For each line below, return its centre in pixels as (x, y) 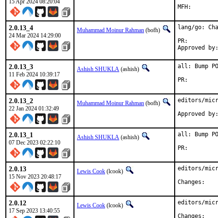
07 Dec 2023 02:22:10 (35, 143)
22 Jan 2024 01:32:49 (34, 109)
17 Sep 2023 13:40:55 (34, 211)
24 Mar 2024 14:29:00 (35, 36)
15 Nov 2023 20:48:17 (35, 177)
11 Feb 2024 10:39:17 (34, 74)
